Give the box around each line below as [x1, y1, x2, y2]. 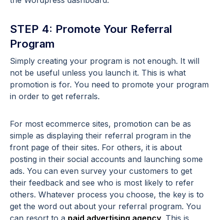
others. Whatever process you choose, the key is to [10, 190, 204, 200]
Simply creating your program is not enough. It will [10, 56, 199, 66]
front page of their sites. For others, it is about [10, 142, 182, 153]
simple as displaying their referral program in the [10, 131, 191, 141]
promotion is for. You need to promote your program [10, 80, 209, 90]
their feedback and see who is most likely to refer [10, 178, 194, 188]
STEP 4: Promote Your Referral [10, 23, 172, 36]
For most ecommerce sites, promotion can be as [10, 119, 191, 129]
